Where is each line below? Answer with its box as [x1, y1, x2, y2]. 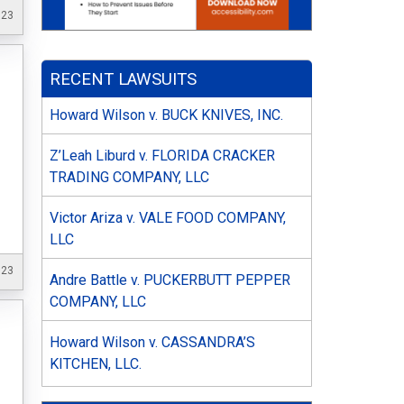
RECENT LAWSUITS [50, 69, 197, 89]
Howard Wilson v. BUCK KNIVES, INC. [50, 106, 283, 124]
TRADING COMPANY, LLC [50, 168, 209, 186]
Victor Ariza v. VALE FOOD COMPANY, [50, 208, 286, 226]
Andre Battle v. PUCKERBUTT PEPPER [50, 271, 290, 289]
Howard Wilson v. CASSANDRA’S [50, 333, 255, 351]
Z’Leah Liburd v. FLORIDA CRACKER [50, 146, 275, 164]
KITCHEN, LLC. [50, 354, 142, 372]
